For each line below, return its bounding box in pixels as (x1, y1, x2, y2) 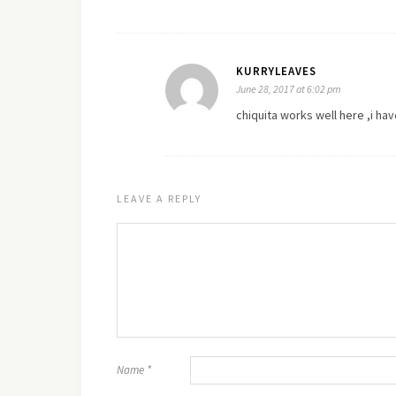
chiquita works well (236, 107, 339, 123)
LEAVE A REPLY (117, 192, 202, 205)
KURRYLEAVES (236, 64, 316, 79)
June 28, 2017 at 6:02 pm (236, 82, 341, 95)
